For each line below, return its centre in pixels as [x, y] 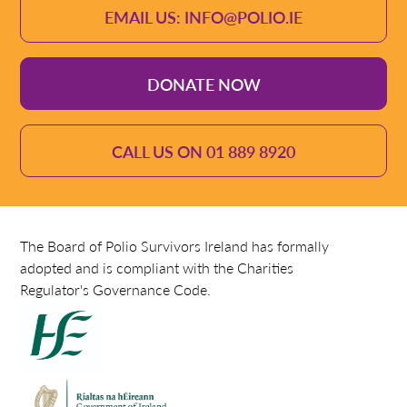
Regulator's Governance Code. [116, 289]
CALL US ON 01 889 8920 [203, 151]
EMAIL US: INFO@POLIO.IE [203, 16]
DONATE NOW [203, 84]
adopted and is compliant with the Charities [157, 267]
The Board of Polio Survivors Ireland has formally [175, 245]
